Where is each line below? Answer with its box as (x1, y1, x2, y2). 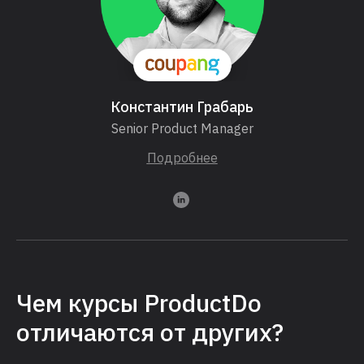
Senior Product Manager (110, 120, 253, 137)
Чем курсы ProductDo (16, 287, 262, 319)
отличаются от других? (16, 316, 284, 349)
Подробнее (146, 149, 218, 167)
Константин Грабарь (110, 97, 253, 117)
